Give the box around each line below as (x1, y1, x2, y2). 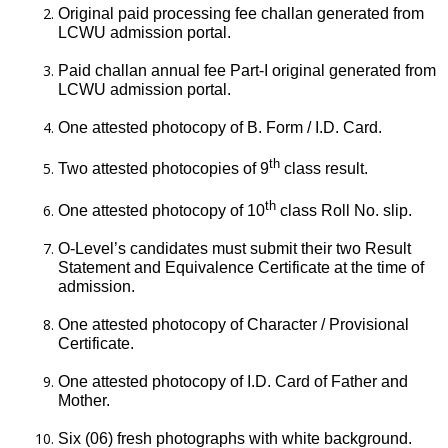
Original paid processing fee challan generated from (58, 5, 424, 23)
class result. (280, 160, 368, 178)
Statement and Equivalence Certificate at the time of (58, 258, 424, 276)
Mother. (58, 391, 110, 409)
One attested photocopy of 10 (58, 201, 265, 219)
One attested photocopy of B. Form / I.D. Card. (58, 119, 382, 137)
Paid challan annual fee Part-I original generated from (58, 62, 436, 80)
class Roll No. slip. (276, 201, 412, 219)
